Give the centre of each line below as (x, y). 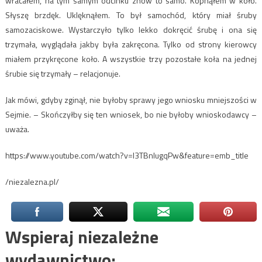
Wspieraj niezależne (82, 237)
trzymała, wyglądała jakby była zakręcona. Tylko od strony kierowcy (131, 44)
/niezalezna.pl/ (32, 182)
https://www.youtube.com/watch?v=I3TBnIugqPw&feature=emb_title (127, 156)
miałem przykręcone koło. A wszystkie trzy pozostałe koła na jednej (131, 59)
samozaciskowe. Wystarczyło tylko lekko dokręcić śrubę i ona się (131, 30)
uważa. (17, 129)
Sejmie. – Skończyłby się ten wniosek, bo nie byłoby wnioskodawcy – (131, 115)
